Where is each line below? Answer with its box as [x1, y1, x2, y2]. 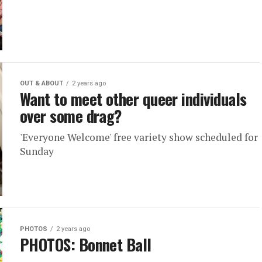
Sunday [20, 144, 54, 158]
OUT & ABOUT [20, 80, 63, 87]
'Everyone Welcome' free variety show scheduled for [20, 130, 258, 144]
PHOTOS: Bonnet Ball [20, 233, 151, 256]
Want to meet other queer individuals [20, 87, 247, 111]
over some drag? [20, 104, 122, 127]
